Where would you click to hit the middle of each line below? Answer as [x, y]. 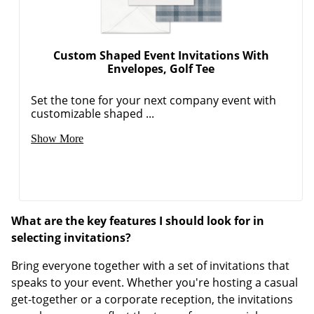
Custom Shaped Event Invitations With [161, 55]
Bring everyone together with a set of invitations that [150, 265]
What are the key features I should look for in [138, 220]
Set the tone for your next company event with [154, 100]
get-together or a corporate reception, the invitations [152, 299]
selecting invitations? [71, 237]
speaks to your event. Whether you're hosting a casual [155, 282]
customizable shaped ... [93, 113]
